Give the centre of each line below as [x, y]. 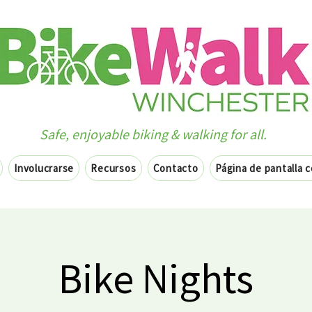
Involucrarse [44, 168]
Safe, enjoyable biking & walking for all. [153, 134]
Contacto [175, 168]
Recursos [114, 168]
